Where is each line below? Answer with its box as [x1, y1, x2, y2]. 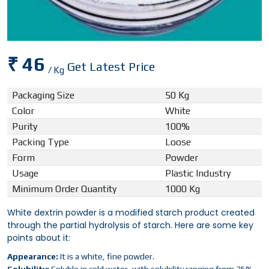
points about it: [7, 232, 70, 244]
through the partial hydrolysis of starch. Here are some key [7, 219, 253, 232]
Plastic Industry [165, 168, 231, 180]
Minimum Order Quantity [12, 183, 116, 195]
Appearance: [7, 252, 58, 262]
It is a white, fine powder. [58, 252, 154, 262]
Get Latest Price [67, 59, 155, 74]
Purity [12, 121, 37, 133]
